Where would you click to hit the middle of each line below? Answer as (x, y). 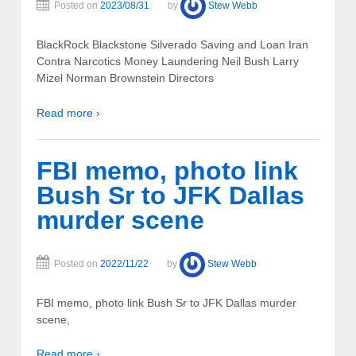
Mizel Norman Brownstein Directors (125, 78)
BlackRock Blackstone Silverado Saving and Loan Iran (172, 45)
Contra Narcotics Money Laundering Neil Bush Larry (168, 62)
